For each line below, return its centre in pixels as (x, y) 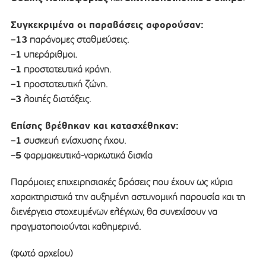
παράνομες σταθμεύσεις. (78, 40)
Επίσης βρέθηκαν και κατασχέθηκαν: (94, 126)
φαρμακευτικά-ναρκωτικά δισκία (87, 156)
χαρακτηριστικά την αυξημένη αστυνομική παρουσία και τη (128, 197)
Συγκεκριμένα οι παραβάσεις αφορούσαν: (107, 25)
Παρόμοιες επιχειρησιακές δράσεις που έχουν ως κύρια (121, 182)
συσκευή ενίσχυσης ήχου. (73, 141)
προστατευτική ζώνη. (64, 84)
